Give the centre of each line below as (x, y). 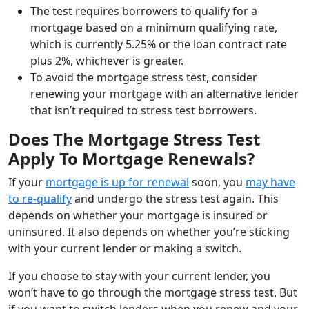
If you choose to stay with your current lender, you (139, 276)
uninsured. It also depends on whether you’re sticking (149, 231)
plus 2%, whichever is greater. (107, 60)
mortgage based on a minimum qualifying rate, (154, 27)
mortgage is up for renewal (117, 182)
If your (27, 182)
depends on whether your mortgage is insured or (138, 215)
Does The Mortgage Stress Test (134, 139)
